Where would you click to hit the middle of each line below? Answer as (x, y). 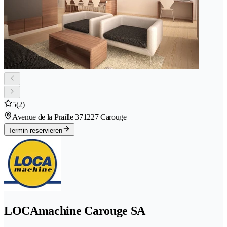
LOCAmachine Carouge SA (75, 211)
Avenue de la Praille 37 (48, 117)
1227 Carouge (105, 117)
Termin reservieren (35, 131)
